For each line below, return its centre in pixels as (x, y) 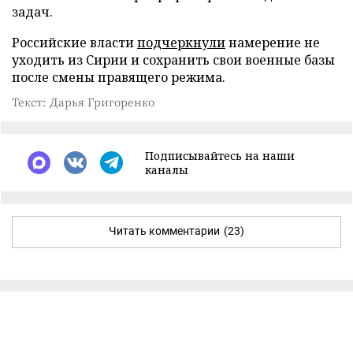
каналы (167, 169)
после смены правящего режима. (119, 77)
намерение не (273, 42)
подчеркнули (181, 42)
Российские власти (74, 42)
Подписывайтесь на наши (220, 155)
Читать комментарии (164, 230)
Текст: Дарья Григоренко (83, 101)
